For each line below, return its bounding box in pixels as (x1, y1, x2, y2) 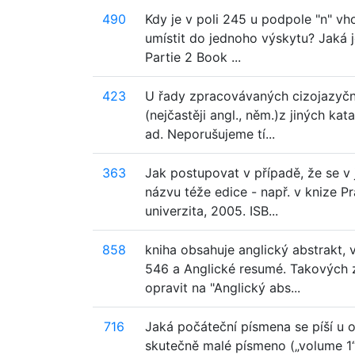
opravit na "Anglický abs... (145, 280, 300, 296)
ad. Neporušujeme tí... (145, 126, 275, 142)
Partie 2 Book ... (145, 49, 241, 65)
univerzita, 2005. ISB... (145, 203, 278, 219)
